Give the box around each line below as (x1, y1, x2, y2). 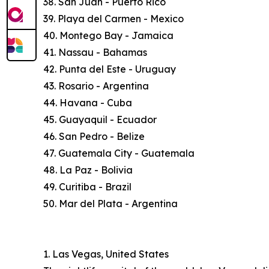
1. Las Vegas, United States (43, 248, 169, 261)
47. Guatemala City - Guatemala (43, 147, 195, 160)
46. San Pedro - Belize (43, 130, 145, 143)
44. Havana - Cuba (43, 97, 132, 109)
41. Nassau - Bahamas (43, 46, 147, 59)
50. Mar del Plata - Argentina (43, 198, 178, 210)
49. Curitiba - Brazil (43, 181, 131, 193)
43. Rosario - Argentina (43, 80, 149, 92)
